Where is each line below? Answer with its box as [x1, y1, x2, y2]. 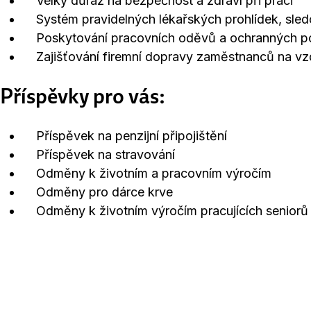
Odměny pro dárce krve [22, 185, 173, 199]
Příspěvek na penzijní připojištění [36, 128, 227, 143]
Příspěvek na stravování [22, 147, 175, 162]
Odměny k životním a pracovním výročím [22, 166, 271, 180]
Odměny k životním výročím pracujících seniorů [22, 203, 308, 218]
